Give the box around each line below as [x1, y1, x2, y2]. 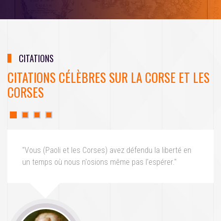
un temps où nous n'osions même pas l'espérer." [22, 157, 177, 167]
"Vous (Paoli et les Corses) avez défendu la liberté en [22, 145, 191, 155]
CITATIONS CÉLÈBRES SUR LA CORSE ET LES [7, 68, 210, 86]
